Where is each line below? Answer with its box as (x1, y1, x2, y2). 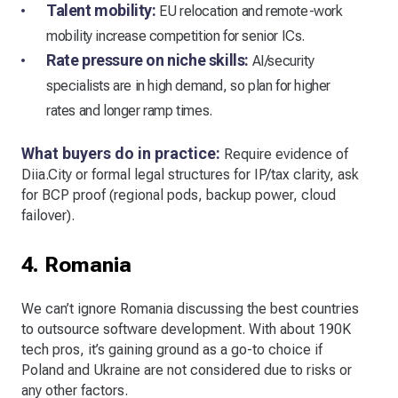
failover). (21, 207, 75, 225)
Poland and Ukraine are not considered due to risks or (21, 362, 352, 379)
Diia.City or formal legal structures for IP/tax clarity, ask (21, 166, 359, 184)
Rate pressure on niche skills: (46, 51, 249, 70)
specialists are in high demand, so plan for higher (46, 77, 331, 95)
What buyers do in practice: (21, 144, 220, 163)
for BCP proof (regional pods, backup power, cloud (21, 187, 336, 204)
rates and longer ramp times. (46, 102, 212, 120)
